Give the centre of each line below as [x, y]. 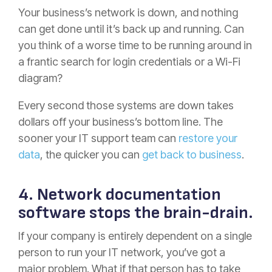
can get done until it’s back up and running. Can [131, 29]
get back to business [192, 154]
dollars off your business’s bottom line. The [121, 121]
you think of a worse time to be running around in [135, 45]
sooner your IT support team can [98, 138]
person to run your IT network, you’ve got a [122, 252]
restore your [208, 138]
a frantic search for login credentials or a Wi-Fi [129, 61]
